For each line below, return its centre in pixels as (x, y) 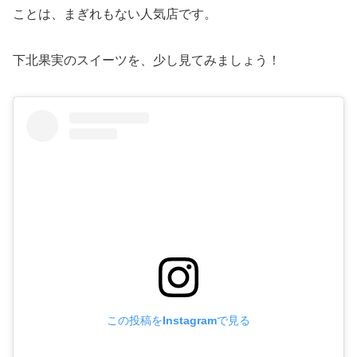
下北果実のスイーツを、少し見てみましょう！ (147, 60)
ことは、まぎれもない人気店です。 (115, 14)
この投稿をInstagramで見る (178, 320)
